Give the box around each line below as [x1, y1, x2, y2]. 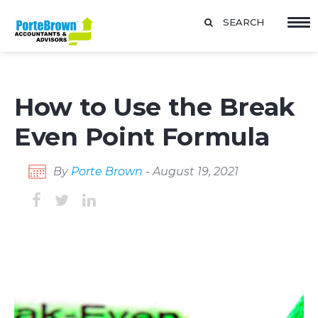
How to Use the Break [14, 92, 296, 122]
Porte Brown [71, 164, 146, 178]
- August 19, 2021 [146, 164, 238, 178]
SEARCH [223, 16, 264, 28]
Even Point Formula [14, 121, 270, 152]
